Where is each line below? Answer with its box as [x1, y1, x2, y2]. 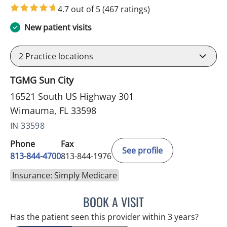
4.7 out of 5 [58, 4, 102, 15]
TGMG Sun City [10, 74, 73, 87]
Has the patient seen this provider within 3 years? [10, 211, 199, 223]
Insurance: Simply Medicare [12, 170, 117, 181]
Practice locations [23, 51, 93, 62]
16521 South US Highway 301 [10, 90, 134, 103]
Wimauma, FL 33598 [10, 104, 96, 117]
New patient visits [24, 22, 92, 33]
